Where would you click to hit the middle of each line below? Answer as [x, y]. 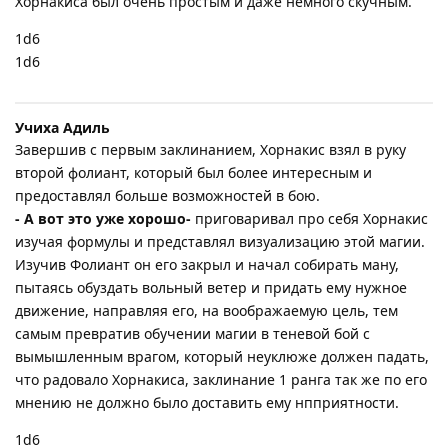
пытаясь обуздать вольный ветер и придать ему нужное [211, 287]
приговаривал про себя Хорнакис [309, 218]
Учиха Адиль [62, 127]
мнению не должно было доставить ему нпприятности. [207, 402]
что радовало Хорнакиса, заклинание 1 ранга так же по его [221, 379]
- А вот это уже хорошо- [103, 218]
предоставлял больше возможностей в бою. [167, 195]
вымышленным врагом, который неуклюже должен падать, [222, 356]
